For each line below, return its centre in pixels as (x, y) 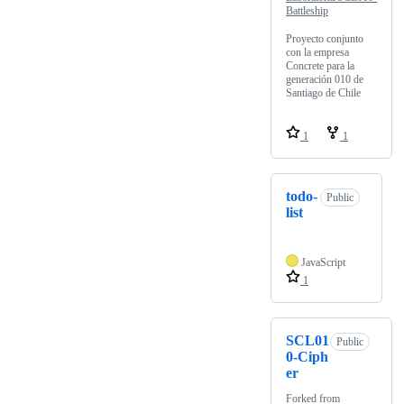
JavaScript (323, 263)
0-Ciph (307, 357)
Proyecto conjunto (325, 39)
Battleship (307, 11)
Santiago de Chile (323, 93)
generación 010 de (325, 80)
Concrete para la (320, 66)
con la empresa (317, 53)
